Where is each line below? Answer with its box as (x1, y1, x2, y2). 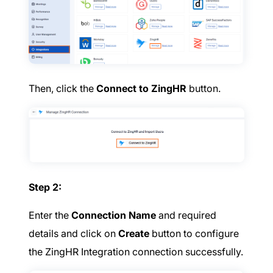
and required (156, 209, 216, 222)
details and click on (29, 227, 118, 240)
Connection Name (71, 209, 156, 222)
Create (118, 227, 149, 240)
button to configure (149, 227, 239, 240)
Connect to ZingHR (96, 82, 186, 94)
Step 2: (29, 181, 62, 194)
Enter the (29, 209, 71, 222)
